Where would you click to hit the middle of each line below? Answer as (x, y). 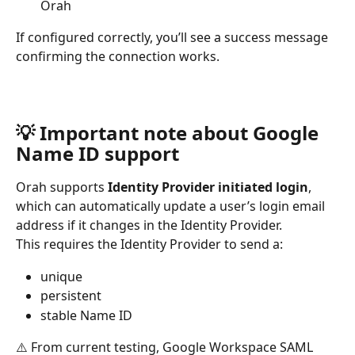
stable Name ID (86, 315)
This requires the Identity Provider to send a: (149, 244)
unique (61, 276)
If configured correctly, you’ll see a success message (174, 37)
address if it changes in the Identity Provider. (149, 225)
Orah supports (62, 187)
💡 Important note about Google (170, 133)
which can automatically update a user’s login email (172, 206)
